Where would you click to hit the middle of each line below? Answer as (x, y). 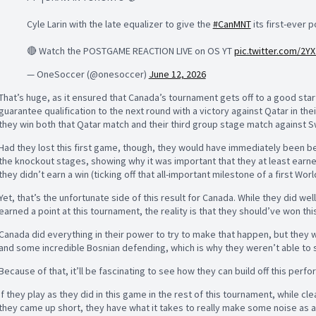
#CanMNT (232, 24)
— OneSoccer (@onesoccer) (87, 74)
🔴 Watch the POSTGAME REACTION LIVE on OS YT (130, 51)
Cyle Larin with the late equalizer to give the (120, 24)
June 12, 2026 (177, 74)
